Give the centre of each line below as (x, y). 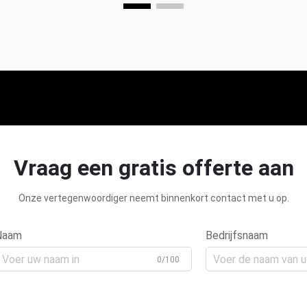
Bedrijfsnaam (237, 236)
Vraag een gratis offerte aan (153, 168)
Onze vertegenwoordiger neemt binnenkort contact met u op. (153, 198)
